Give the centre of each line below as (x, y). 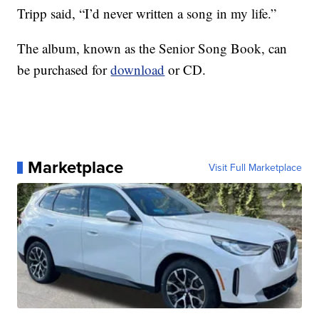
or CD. (187, 70)
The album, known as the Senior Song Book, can (152, 48)
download (138, 70)
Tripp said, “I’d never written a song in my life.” (147, 14)
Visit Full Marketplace (255, 168)
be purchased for (64, 70)
